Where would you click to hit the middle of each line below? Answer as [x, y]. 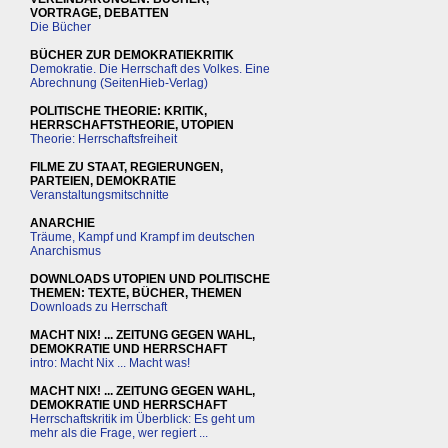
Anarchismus [65, 251]
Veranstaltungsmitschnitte [99, 195]
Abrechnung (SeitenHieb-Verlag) [119, 83]
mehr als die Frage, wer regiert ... [119, 433]
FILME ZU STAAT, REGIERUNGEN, [126, 167]
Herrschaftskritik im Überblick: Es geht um [142, 419]
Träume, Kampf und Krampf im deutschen [142, 237]
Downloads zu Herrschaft [98, 307]
